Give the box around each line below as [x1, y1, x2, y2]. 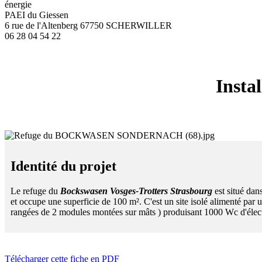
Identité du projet [11, 158, 116, 174]
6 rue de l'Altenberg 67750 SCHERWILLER [5, 20, 172, 31]
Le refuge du [11, 185, 60, 196]
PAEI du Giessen [5, 10, 68, 20]
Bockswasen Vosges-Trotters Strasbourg [60, 185, 212, 196]
